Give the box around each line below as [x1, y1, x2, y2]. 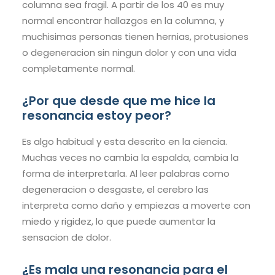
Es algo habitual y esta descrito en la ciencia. [22, 135, 227, 149]
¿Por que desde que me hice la [22, 92, 215, 110]
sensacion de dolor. [22, 231, 111, 244]
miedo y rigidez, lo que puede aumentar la [22, 215, 215, 228]
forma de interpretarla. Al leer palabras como [22, 167, 230, 180]
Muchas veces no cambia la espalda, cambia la [22, 151, 239, 165]
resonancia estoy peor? [22, 107, 171, 125]
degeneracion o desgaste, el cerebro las [22, 183, 209, 196]
